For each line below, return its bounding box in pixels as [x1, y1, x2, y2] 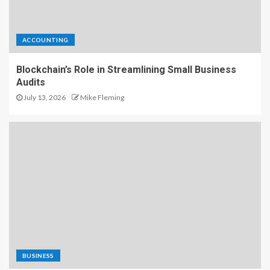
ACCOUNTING [22, 36, 69, 43]
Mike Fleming [80, 92, 124, 102]
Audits [16, 76, 45, 88]
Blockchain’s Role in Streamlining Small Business [16, 63, 236, 75]
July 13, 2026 [22, 92, 66, 102]
